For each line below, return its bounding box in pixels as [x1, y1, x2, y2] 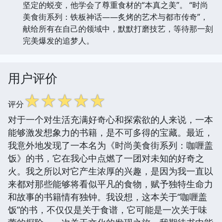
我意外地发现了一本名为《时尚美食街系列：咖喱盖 [8, 139, 213, 151]
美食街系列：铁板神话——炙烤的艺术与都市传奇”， [23, 11, 208, 22]
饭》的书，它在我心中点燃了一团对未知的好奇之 [8, 152, 204, 164]
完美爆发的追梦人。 [23, 35, 94, 46]
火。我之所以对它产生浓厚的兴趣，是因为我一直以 [8, 165, 213, 177]
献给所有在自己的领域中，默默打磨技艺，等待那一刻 [23, 23, 213, 34]
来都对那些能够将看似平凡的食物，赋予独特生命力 [8, 177, 213, 190]
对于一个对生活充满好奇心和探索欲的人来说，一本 [8, 113, 213, 125]
